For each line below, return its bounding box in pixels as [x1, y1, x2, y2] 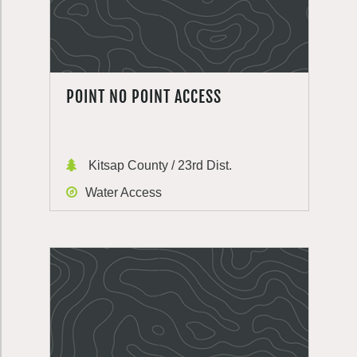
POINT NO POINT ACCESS [66, 87, 222, 107]
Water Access [85, 186, 162, 199]
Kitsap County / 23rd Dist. [85, 159, 232, 172]
